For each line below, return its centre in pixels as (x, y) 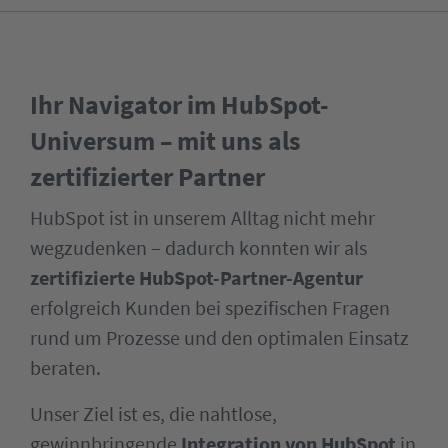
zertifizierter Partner (147, 176)
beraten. (65, 367)
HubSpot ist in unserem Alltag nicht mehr (202, 217)
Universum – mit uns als (165, 140)
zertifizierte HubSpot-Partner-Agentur (196, 277)
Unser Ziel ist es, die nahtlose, (153, 413)
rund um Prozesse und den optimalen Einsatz (219, 337)
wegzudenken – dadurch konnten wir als (198, 247)
